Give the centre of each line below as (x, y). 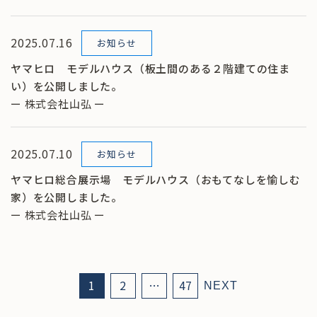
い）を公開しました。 (67, 86)
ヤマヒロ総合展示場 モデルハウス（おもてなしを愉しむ (156, 179)
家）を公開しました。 (67, 197)
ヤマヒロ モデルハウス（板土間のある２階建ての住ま (150, 68)
